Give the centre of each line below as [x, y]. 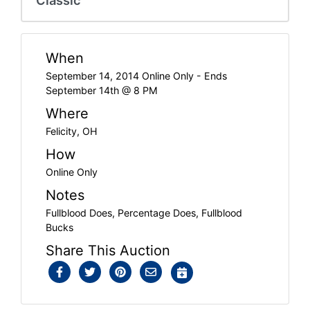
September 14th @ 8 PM [102, 90]
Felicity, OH [72, 131]
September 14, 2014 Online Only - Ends [136, 75]
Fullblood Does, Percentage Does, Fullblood [144, 212]
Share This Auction [108, 250]
